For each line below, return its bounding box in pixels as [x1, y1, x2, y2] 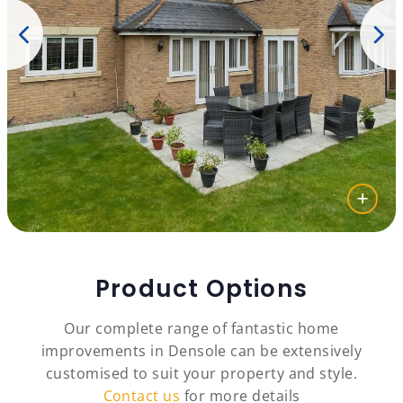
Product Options [95, 273, 308, 306]
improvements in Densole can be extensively [40, 341, 363, 362]
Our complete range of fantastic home [64, 318, 339, 339]
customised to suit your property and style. [45, 363, 358, 384]
